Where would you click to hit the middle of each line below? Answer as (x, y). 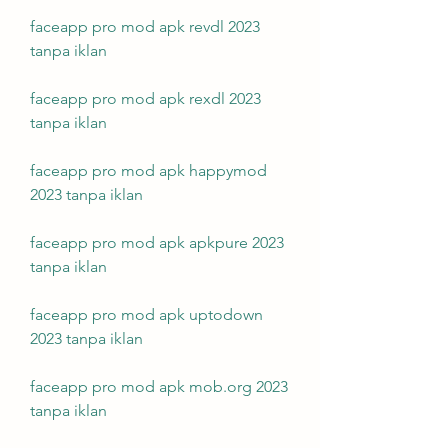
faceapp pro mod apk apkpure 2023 (157, 242)
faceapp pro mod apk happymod (148, 170)
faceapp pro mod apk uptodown (146, 314)
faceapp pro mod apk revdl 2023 (145, 26)
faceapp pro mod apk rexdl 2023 (145, 98)
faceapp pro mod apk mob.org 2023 (159, 386)
